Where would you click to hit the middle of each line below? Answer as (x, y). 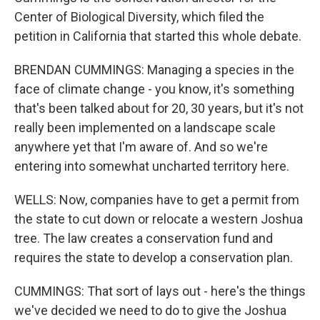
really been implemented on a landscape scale (145, 127)
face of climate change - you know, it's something (154, 89)
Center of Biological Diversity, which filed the (139, 17)
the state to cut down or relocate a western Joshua (159, 219)
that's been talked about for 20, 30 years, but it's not (159, 108)
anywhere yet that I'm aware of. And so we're (141, 147)
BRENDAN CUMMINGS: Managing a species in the (154, 70)
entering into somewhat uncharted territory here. (152, 166)
